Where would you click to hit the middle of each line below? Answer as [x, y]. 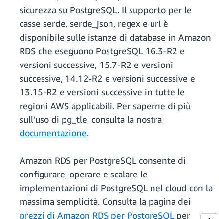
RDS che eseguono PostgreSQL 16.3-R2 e [102, 51]
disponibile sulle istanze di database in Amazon [115, 37]
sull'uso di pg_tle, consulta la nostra [91, 120]
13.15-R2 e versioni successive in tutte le [102, 92]
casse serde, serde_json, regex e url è [94, 24]
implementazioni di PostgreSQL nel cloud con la [116, 188]
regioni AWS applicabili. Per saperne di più [105, 106]
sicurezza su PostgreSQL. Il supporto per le [106, 10]
